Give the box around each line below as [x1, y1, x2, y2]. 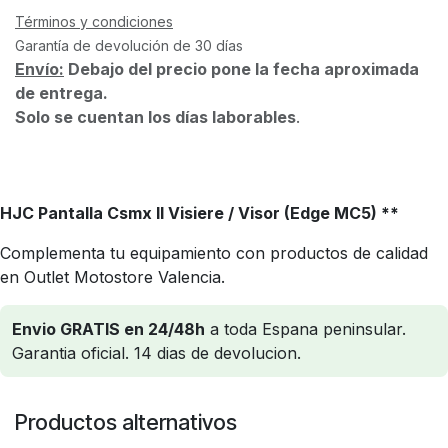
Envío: [15, 58, 64, 79]
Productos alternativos [15, 408, 237, 435]
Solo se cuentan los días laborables [15, 106, 296, 127]
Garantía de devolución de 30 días [15, 36, 243, 54]
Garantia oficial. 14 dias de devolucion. [12, 342, 301, 363]
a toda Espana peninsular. [205, 318, 406, 339]
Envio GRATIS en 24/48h [12, 318, 205, 339]
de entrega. [15, 82, 108, 103]
